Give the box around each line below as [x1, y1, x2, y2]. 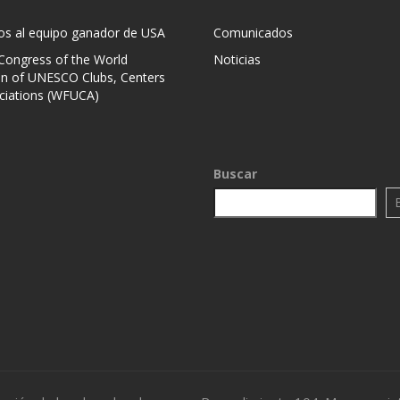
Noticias [213, 50, 261, 68]
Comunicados [213, 23, 293, 41]
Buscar [213, 164, 257, 182]
